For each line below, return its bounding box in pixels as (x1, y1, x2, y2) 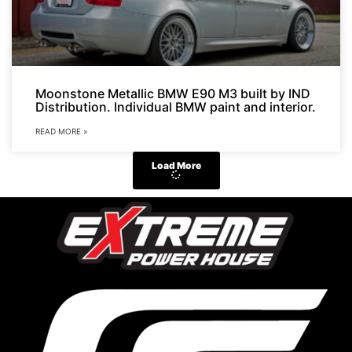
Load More (151, 159, 201, 172)
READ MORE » (35, 126, 87, 137)
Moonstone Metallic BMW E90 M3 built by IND (35, 86, 310, 102)
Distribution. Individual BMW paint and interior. (35, 99, 316, 115)
